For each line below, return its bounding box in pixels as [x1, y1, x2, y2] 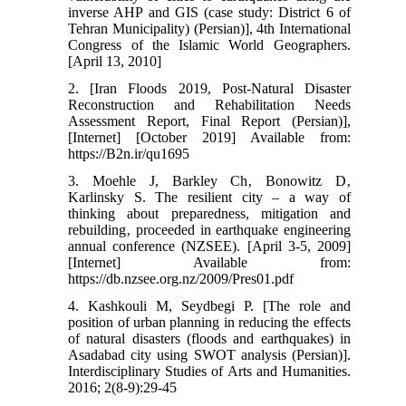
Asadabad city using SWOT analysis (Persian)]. [68, 346, 351, 362]
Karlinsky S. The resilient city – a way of [68, 188, 351, 205]
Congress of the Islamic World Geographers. [68, 36, 351, 53]
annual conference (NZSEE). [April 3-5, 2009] [68, 237, 351, 254]
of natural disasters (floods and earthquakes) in [68, 330, 351, 346]
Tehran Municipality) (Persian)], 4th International [68, 20, 351, 36]
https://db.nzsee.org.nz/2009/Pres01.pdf [68, 270, 295, 286]
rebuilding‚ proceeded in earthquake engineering [68, 221, 351, 237]
